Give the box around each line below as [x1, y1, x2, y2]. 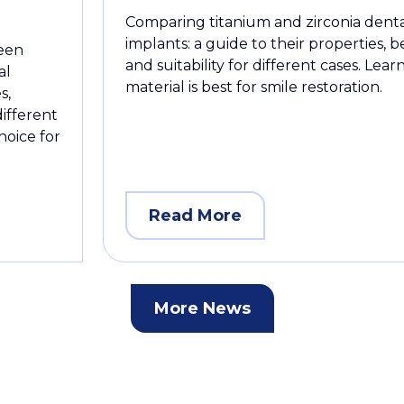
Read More [149, 206, 242, 226]
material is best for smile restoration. [125, 78, 382, 96]
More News [153, 298, 251, 319]
